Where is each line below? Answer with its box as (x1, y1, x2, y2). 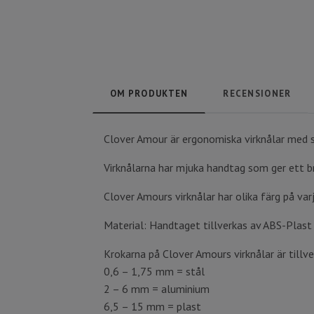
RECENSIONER (223, 88, 292, 100)
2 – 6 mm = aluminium (104, 282, 210, 296)
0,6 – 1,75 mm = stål (104, 264, 205, 278)
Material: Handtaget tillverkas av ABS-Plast (104, 218, 312, 232)
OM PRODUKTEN (110, 88, 189, 100)
